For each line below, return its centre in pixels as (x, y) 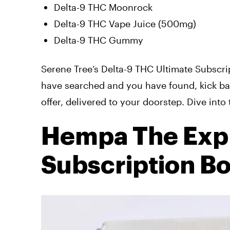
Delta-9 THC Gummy (99, 40)
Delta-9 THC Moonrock (103, 7)
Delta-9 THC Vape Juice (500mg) (125, 23)
